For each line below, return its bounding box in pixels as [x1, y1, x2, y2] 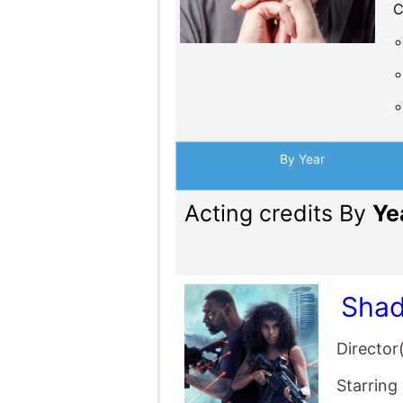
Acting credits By [184, 200, 372, 227]
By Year [279, 151, 325, 166]
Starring [336, 376, 399, 395]
